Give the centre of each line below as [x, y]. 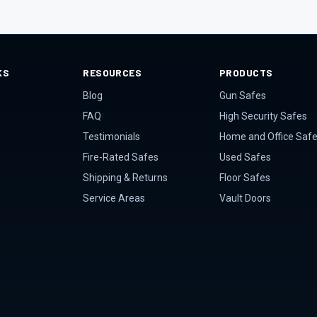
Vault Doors [245, 198]
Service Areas [114, 198]
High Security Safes [263, 116]
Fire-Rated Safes [121, 157]
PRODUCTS [246, 73]
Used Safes [245, 157]
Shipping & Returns [126, 178]
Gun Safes [243, 96]
